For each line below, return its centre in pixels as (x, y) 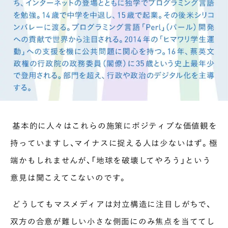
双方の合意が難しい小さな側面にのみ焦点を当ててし (113, 221)
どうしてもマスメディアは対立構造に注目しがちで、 (111, 204)
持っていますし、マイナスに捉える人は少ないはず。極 (114, 142)
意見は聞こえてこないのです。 (69, 177)
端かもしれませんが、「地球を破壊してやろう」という (111, 160)
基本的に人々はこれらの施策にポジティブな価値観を (114, 125)
